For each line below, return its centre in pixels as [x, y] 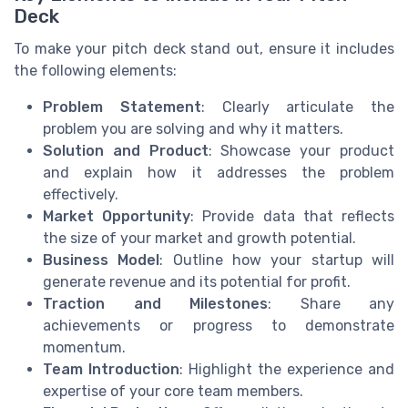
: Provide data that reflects [293, 216]
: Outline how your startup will [277, 260]
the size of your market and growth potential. [199, 238]
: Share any [331, 303]
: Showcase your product [301, 150]
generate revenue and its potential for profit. [197, 281]
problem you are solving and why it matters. [193, 128]
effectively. [81, 194]
